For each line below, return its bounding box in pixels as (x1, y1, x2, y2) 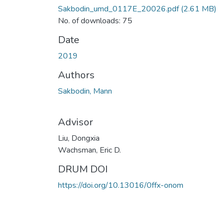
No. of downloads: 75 (58, 15, 132, 26)
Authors (58, 68, 95, 82)
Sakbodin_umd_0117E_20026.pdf (58, 3, 179, 14)
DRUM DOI (58, 162, 108, 176)
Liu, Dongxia (58, 132, 100, 144)
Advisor (58, 115, 93, 129)
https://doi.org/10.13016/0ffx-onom (58, 179, 183, 191)
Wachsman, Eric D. (58, 144, 121, 156)
